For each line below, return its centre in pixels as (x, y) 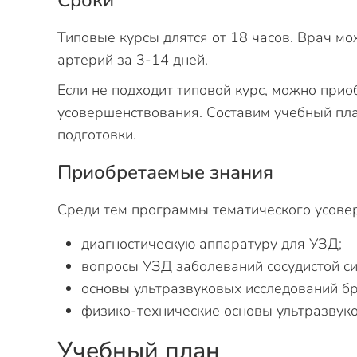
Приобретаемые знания (165, 172)
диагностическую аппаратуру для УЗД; (212, 244)
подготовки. (97, 135)
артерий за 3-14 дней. (133, 60)
